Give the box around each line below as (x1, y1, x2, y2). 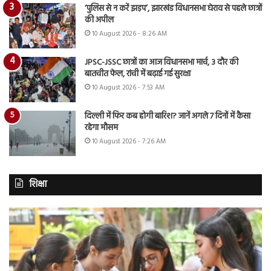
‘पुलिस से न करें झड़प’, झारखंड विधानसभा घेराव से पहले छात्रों (85, 2, 262, 16)
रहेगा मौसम (85, 121, 118, 135)
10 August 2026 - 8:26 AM (92, 28, 167, 40)
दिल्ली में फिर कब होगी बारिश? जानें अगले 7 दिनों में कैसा (85, 109, 250, 124)
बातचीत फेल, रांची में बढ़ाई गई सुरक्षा (85, 67, 191, 82)
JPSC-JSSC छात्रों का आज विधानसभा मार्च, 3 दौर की (85, 56, 238, 70)
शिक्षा (29, 177, 47, 192)
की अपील (85, 13, 114, 28)
